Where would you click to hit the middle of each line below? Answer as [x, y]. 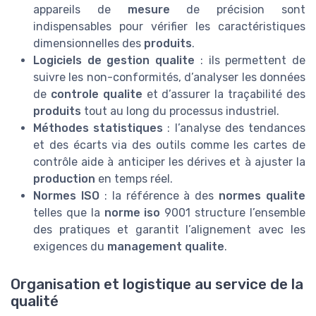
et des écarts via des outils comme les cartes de [169, 145]
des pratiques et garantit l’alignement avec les [169, 229]
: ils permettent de [250, 60]
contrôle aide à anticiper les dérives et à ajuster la [169, 162]
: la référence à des [159, 195]
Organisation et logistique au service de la [157, 285]
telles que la [69, 212]
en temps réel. [134, 178]
